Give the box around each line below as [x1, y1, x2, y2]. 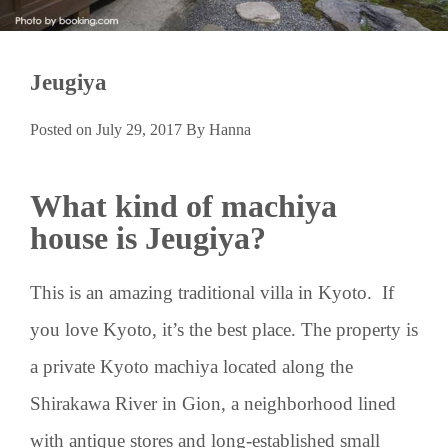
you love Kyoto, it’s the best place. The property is [30, 318, 418, 340]
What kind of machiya [30, 187, 337, 224]
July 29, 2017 [96, 120, 182, 138]
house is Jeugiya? [30, 219, 266, 256]
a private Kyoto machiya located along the [30, 355, 353, 377]
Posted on [30, 120, 96, 138]
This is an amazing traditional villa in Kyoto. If [30, 281, 394, 303]
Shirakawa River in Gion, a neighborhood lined [30, 392, 396, 414]
